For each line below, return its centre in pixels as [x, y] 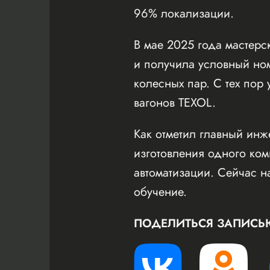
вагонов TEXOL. [175, 102]
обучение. [160, 192]
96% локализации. [184, 13]
